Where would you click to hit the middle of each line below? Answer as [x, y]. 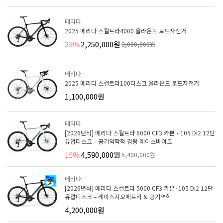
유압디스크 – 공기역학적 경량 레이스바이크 [118, 141]
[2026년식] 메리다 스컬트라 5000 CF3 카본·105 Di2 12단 [139, 188]
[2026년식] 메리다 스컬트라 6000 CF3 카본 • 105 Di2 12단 [140, 132]
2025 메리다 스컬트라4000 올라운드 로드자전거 [125, 30]
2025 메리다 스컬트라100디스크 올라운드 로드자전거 [132, 83]
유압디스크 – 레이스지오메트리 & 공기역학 [118, 196]
